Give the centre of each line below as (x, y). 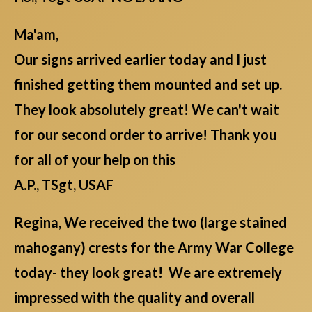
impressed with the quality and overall (134, 297)
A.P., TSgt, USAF (64, 184)
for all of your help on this (95, 159)
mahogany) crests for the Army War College (154, 247)
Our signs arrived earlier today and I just (140, 59)
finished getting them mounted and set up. (148, 84)
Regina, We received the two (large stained (150, 222)
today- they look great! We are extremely (148, 272)
